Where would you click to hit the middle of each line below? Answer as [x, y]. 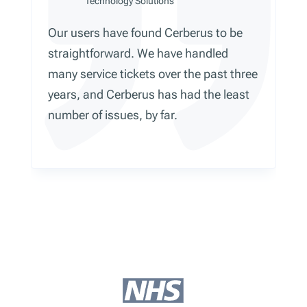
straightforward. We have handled [138, 53]
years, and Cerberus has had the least [148, 95]
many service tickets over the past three [152, 74]
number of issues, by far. [112, 115]
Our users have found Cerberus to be [145, 33]
